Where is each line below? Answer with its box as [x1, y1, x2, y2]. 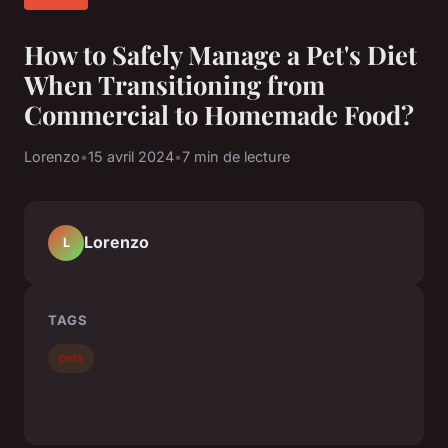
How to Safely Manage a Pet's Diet [24, 36, 417, 71]
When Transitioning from [24, 66, 325, 101]
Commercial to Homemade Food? [24, 96, 414, 131]
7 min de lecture [182, 147, 290, 165]
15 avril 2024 [88, 147, 174, 165]
